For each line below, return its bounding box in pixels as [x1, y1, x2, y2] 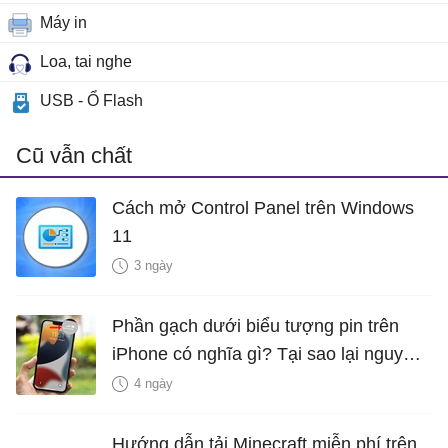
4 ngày [134, 376, 173, 392]
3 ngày [134, 258, 173, 274]
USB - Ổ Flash [40, 92, 143, 110]
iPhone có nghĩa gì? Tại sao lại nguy [112, 344, 403, 365]
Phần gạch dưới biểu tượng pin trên [112, 316, 399, 337]
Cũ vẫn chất [16, 143, 132, 169]
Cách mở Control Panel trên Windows [112, 198, 414, 219]
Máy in [40, 14, 87, 32]
